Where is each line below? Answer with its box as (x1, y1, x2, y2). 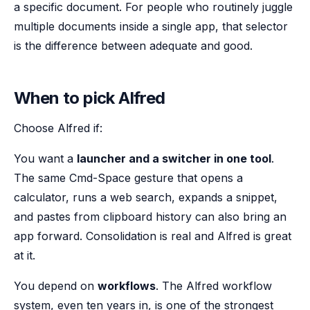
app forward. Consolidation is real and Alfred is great (14, 229, 291, 243)
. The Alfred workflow (156, 279, 272, 293)
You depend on (14, 279, 98, 293)
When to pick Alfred (14, 88, 165, 108)
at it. (14, 248, 35, 262)
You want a (14, 152, 77, 165)
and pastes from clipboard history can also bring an (14, 210, 286, 224)
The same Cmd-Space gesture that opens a (14, 171, 243, 185)
